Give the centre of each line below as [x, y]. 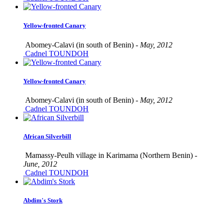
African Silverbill [47, 137]
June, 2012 [40, 164]
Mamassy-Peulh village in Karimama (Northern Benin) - [110, 155]
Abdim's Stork [43, 201]
